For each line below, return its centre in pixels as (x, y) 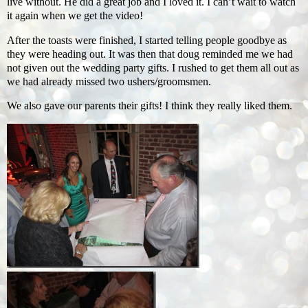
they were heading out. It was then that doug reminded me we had (150, 54)
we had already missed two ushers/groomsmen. (109, 81)
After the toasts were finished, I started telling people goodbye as (147, 40)
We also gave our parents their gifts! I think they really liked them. (150, 106)
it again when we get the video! (75, 15)
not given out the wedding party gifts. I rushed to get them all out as (153, 67)
